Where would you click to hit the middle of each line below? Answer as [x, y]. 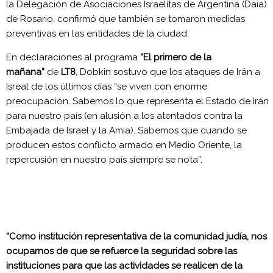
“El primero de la [176, 57]
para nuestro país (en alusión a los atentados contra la [124, 115]
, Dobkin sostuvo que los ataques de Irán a [168, 72]
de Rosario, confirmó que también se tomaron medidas [126, 19]
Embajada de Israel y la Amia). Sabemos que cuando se [126, 130]
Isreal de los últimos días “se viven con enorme [107, 86]
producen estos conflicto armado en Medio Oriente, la [124, 145]
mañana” [27, 72]
